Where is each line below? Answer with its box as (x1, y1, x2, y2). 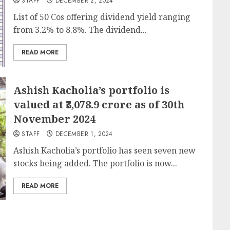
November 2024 (13, 112, 96, 126)
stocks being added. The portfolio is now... (13, 158, 178, 169)
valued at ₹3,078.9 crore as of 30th (13, 98, 185, 111)
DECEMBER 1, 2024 (55, 129, 113, 139)
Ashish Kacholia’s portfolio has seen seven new (13, 145, 196, 156)
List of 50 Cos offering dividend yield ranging (13, 11, 191, 23)
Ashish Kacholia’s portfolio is (13, 83, 170, 97)
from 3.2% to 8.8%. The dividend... (13, 24, 147, 35)
